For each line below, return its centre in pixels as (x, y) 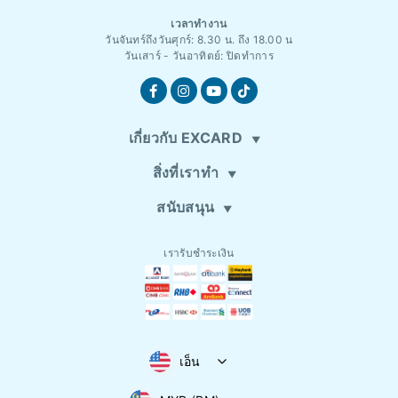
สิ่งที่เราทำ (185, 173)
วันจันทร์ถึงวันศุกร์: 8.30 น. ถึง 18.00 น (199, 40)
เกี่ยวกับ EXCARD (185, 138)
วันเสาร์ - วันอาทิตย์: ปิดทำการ (199, 56)
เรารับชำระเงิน (199, 253)
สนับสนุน (186, 207)
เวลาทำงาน (199, 24)
